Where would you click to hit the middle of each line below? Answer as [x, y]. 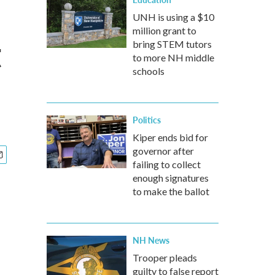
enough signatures [171, 178]
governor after [163, 151]
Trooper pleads [165, 258]
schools [149, 71]
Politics [147, 120]
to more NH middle [173, 57]
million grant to [165, 30]
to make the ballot [171, 191]
